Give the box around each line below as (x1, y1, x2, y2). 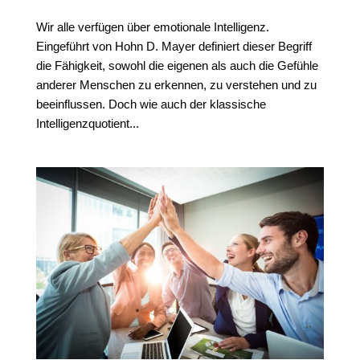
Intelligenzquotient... (35, 117, 139, 131)
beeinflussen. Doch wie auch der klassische (35, 97, 266, 112)
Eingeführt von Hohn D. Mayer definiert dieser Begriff (35, 39, 312, 54)
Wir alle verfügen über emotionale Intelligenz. (35, 20, 269, 35)
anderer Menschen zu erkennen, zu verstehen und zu (35, 78, 317, 92)
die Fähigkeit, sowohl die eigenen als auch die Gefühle (35, 59, 318, 73)
